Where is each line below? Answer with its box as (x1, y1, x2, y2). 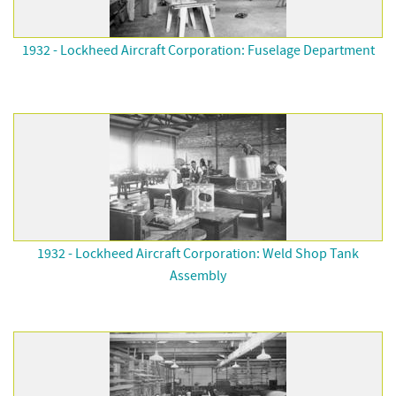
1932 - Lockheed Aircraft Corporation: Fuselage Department (21, 42, 375, 59)
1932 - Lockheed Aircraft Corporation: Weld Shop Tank (37, 245, 359, 263)
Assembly (170, 267, 226, 285)
